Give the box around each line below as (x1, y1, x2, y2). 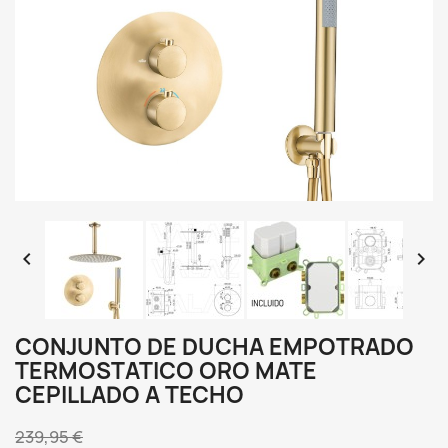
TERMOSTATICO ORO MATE (15, 355, 317, 386)
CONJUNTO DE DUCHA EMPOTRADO (15, 331, 414, 362)
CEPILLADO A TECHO (15, 379, 244, 410)
